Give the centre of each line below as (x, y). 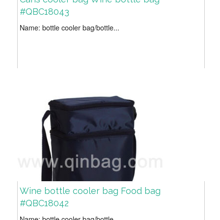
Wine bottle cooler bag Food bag (90, 191)
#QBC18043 (44, 12)
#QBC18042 (44, 203)
